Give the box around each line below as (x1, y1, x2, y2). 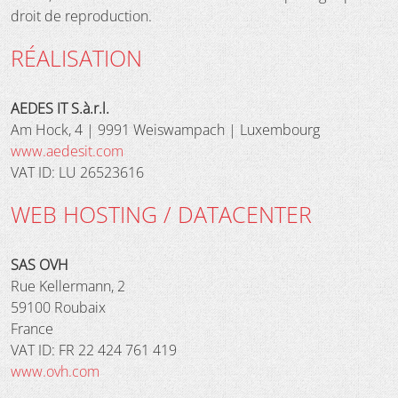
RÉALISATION (11, 42, 142, 73)
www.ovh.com (11, 361, 99, 381)
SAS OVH (11, 254, 68, 275)
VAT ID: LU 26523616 (11, 162, 144, 182)
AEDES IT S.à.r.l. (11, 98, 109, 118)
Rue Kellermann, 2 (11, 275, 125, 296)
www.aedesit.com (11, 140, 123, 161)
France (11, 318, 53, 338)
